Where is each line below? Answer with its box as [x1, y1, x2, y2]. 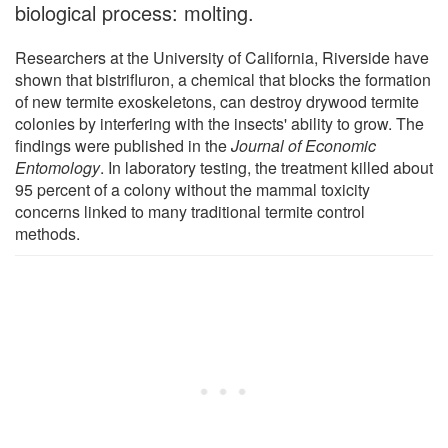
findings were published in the [15, 134, 231, 158]
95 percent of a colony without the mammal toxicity [15, 178, 370, 202]
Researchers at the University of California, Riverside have [15, 46, 429, 70]
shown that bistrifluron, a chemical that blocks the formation [15, 68, 431, 92]
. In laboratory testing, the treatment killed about [100, 156, 433, 180]
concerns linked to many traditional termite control [15, 200, 365, 224]
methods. [15, 222, 80, 246]
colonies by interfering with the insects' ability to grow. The [15, 112, 424, 136]
